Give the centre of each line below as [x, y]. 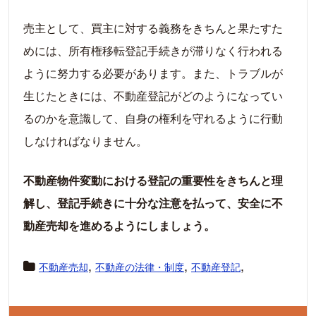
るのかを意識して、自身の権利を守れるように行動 [153, 118]
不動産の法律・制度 [140, 266]
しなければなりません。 [85, 140]
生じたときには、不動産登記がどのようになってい [153, 95]
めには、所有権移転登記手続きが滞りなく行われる [153, 50]
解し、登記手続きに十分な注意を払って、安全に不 [153, 202]
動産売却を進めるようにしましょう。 [119, 225]
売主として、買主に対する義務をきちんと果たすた [153, 28]
